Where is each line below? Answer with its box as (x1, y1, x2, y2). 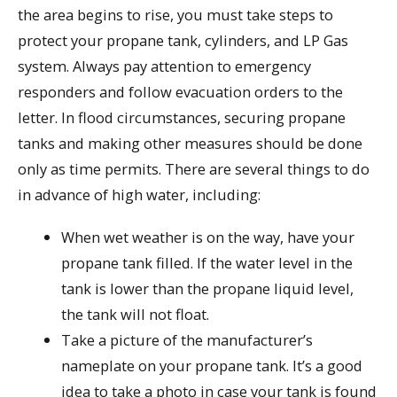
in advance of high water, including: (18, 183, 261, 205)
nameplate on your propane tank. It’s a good (61, 355, 363, 377)
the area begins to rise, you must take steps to (18, 4, 333, 25)
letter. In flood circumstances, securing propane (18, 106, 346, 128)
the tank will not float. (61, 304, 210, 325)
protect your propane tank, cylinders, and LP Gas (18, 29, 348, 51)
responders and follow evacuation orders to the (18, 81, 343, 102)
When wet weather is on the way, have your (61, 227, 355, 248)
